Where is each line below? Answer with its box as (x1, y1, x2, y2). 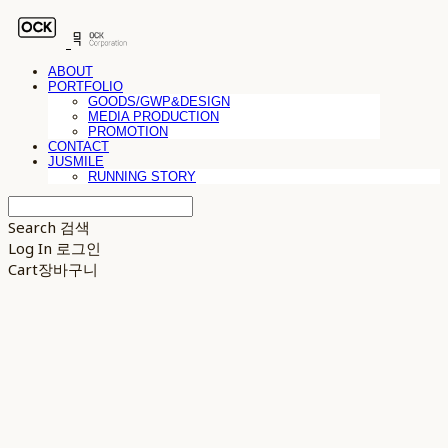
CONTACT (48, 138, 109, 154)
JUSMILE (48, 153, 104, 169)
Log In (8, 237, 52, 258)
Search (8, 216, 56, 237)
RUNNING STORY (88, 168, 196, 184)
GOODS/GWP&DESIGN (88, 93, 230, 109)
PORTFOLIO (48, 78, 123, 94)
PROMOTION (88, 123, 168, 139)
